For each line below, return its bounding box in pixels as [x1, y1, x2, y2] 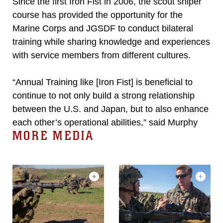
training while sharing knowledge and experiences [12, 37, 210, 47]
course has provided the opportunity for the [12, 10, 183, 20]
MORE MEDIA [12, 128, 94, 143]
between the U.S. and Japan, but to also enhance [12, 104, 209, 114]
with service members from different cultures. [12, 50, 193, 60]
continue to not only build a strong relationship [12, 91, 195, 101]
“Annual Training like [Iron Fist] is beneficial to [12, 77, 193, 87]
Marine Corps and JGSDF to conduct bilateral [12, 23, 193, 33]
